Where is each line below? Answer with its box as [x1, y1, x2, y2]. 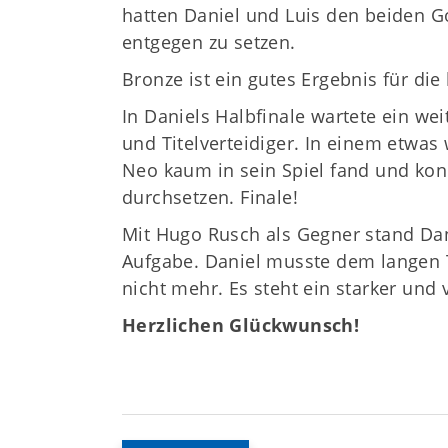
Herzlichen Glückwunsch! [122, 312, 360, 337]
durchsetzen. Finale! [122, 184, 298, 209]
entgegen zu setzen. [122, 29, 296, 54]
